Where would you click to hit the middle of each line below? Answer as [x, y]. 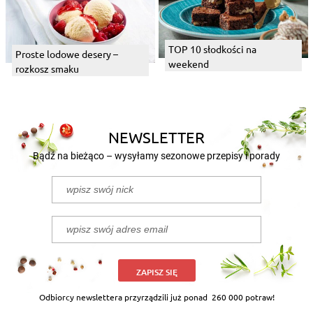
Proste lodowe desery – [66, 53]
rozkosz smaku [47, 68]
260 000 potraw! [242, 297]
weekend [188, 63]
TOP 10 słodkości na [212, 49]
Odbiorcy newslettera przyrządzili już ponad [124, 297]
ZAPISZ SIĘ [156, 272]
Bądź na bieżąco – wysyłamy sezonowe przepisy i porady [156, 155]
